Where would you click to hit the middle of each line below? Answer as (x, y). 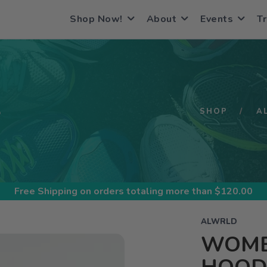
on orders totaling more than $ (149, 191)
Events (217, 19)
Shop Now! (96, 19)
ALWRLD (219, 222)
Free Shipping (46, 191)
